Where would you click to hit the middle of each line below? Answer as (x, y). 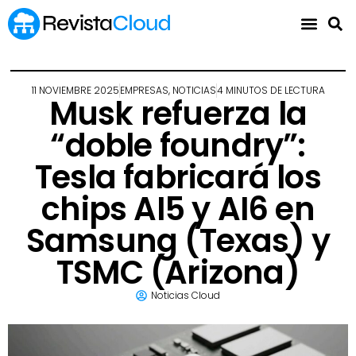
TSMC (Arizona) (178, 273)
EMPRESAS (144, 91)
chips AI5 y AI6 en (178, 209)
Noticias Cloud (186, 296)
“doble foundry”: (178, 146)
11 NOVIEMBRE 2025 (75, 91)
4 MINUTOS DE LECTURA (271, 91)
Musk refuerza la (178, 114)
